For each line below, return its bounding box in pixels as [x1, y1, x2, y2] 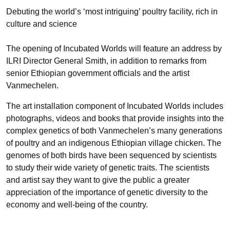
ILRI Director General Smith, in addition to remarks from [6, 56, 206, 65]
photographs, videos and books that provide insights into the [6, 114, 224, 123]
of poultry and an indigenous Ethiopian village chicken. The [6, 139, 221, 147]
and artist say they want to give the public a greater [6, 176, 189, 184]
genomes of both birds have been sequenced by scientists [6, 151, 217, 160]
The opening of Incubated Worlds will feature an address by [6, 44, 222, 53]
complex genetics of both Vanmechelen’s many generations [6, 126, 222, 135]
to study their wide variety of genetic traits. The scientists [6, 163, 209, 172]
